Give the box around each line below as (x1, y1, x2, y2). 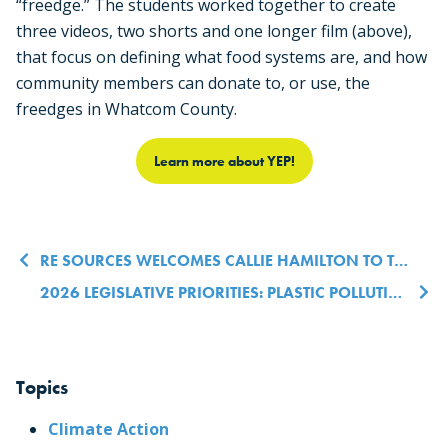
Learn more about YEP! (153, 151, 295, 170)
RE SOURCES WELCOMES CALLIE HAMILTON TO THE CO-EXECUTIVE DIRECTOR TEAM (40, 249, 394, 271)
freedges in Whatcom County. (16, 97, 237, 120)
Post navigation (15, 245, 214, 281)
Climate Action (48, 417, 169, 440)
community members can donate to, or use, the (16, 71, 370, 94)
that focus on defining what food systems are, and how (16, 45, 427, 68)
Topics (16, 374, 68, 400)
